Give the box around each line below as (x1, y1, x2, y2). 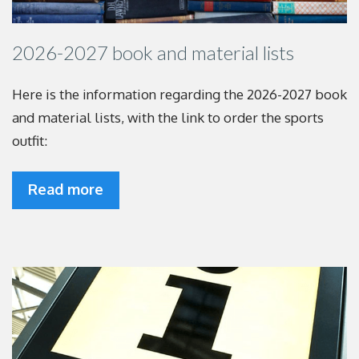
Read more (28, 180, 103, 198)
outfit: (12, 132, 47, 149)
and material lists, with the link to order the (12, 109, 284, 126)
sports (284, 109, 324, 126)
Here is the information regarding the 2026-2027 (12, 86, 315, 103)
